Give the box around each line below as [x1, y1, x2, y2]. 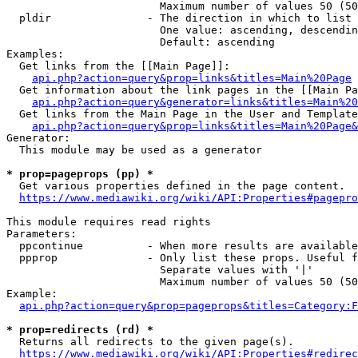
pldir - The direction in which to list [6, 12, 352, 24]
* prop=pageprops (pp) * [6, 168, 153, 180]
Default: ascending [6, 36, 275, 48]
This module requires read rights [6, 216, 211, 228]
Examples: [6, 48, 64, 60]
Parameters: [6, 228, 77, 240]
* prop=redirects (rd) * [6, 324, 153, 336]
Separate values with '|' [6, 264, 313, 276]
